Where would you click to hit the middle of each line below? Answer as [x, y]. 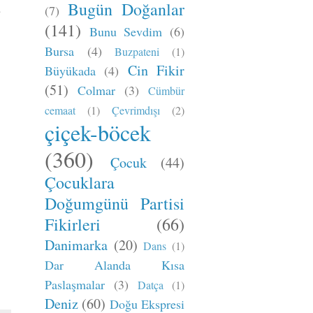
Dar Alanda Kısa [115, 265]
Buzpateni [137, 51]
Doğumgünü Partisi [115, 203]
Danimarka [76, 245]
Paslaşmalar [75, 284]
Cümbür [166, 90]
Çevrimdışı [136, 110]
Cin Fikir [156, 70]
